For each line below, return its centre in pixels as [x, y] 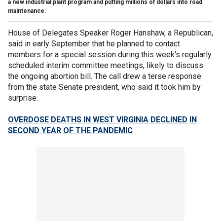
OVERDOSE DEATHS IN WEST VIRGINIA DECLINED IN [102, 119]
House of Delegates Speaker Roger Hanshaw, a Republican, [110, 33]
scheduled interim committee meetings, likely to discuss [106, 65]
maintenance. [27, 11]
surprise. [23, 98]
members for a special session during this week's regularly [110, 54]
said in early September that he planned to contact [94, 43]
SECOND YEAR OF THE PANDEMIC [70, 130]
